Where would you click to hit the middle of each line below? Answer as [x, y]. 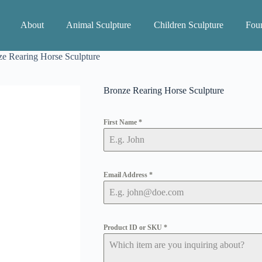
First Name [121, 123]
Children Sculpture [188, 25]
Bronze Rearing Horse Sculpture [163, 91]
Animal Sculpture [99, 25]
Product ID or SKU [133, 228]
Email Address [126, 175]
